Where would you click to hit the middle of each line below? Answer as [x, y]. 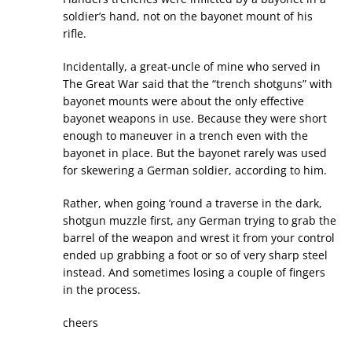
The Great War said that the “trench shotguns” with [198, 84]
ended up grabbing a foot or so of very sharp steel [195, 255]
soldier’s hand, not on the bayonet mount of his [188, 16]
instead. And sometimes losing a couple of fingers [194, 273]
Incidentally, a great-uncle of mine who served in [192, 67]
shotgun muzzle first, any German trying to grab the [200, 221]
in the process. [102, 290]
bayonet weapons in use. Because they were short [195, 119]
